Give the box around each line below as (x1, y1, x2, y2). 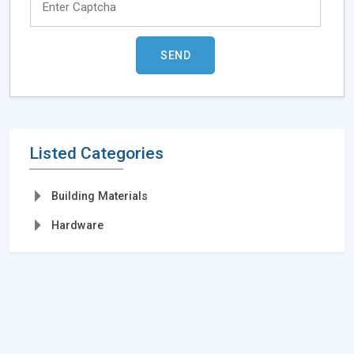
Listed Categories (29, 143, 164, 163)
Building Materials (51, 189, 148, 202)
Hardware (51, 218, 104, 232)
